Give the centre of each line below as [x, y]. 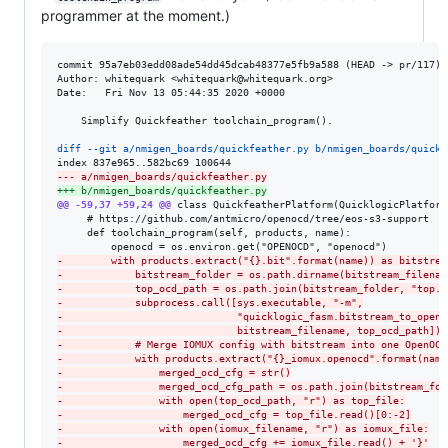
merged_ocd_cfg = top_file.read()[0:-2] [237, 415]
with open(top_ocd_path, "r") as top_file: [234, 401]
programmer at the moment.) [135, 16]
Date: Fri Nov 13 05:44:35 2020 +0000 [171, 93]
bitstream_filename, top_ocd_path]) [252, 331]
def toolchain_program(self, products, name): [204, 233]
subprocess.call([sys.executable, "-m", [213, 303]
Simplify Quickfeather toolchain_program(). [195, 121]
